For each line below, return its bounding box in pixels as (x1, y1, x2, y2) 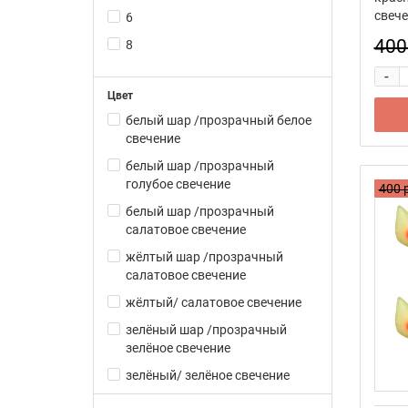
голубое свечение (126, 176, 230, 191)
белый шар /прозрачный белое (126, 112, 311, 127)
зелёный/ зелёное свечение (126, 367, 290, 382)
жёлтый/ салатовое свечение (126, 294, 301, 310)
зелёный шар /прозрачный (126, 321, 287, 337)
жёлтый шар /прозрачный (126, 249, 283, 264)
